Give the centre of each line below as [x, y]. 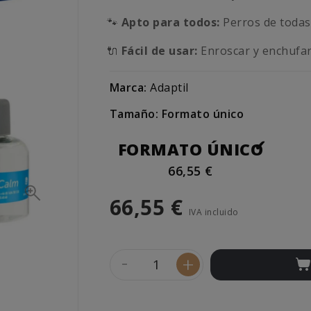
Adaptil [169, 88]
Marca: [128, 88]
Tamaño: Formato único [177, 114]
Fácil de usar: [159, 51]
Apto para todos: [170, 23]
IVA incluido [213, 212]
